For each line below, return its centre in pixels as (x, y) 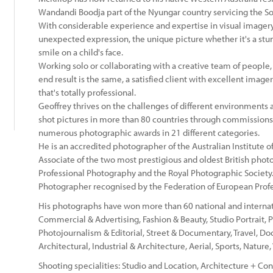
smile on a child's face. (81, 52)
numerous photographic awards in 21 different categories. (149, 133)
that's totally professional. (87, 92)
